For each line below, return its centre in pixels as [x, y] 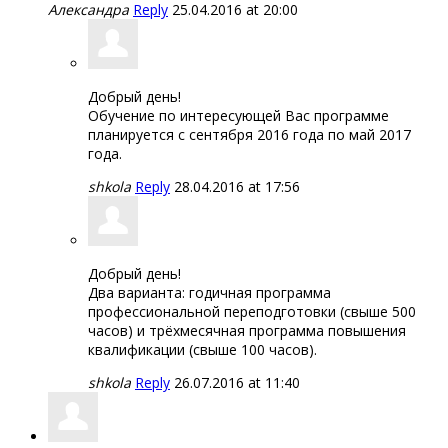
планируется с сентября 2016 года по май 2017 [249, 134]
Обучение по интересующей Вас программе [238, 115]
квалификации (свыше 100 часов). [202, 349]
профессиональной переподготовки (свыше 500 [252, 311]
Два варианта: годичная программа [209, 292]
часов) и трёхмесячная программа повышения [247, 330]
